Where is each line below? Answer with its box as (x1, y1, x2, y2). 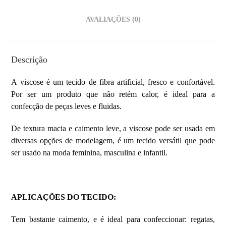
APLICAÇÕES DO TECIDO (11, 192, 114, 201)
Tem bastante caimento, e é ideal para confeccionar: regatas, (11, 214, 215, 223)
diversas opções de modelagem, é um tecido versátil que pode (11, 136, 215, 145)
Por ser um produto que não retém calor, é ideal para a (11, 89, 215, 98)
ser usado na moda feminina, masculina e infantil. (11, 148, 168, 157)
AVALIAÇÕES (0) (85, 15, 141, 23)
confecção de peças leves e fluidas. (11, 101, 122, 110)
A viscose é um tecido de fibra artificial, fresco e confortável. (11, 77, 215, 86)
